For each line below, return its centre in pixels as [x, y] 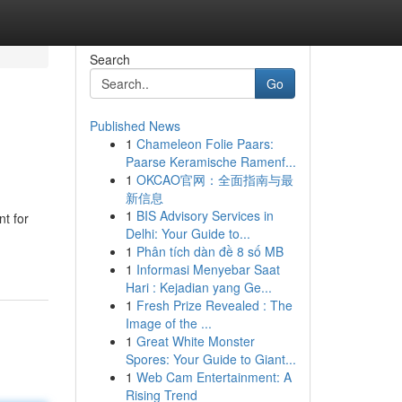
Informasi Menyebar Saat [208, 269]
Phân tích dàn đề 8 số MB [210, 251]
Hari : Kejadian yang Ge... [198, 287]
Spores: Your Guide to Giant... [210, 359]
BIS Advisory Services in [205, 215]
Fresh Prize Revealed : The [214, 305]
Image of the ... [168, 323]
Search [109, 59]
